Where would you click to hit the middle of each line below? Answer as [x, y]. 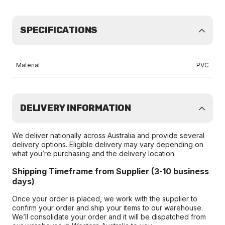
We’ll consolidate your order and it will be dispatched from [109, 217]
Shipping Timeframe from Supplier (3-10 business [110, 171]
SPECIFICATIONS [59, 30]
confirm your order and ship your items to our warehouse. [107, 208]
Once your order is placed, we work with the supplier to [105, 199]
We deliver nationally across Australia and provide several [108, 135]
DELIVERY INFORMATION [76, 108]
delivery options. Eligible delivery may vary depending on [108, 144]
